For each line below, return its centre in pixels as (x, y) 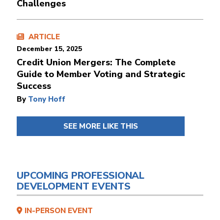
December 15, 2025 (49, 49)
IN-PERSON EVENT (59, 210)
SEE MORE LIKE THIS (101, 126)
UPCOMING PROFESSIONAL (81, 175)
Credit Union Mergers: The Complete (96, 62)
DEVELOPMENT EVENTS (74, 186)
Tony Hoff (47, 99)
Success (34, 86)
